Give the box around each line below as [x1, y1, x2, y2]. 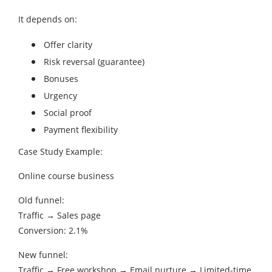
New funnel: [18, 248, 68, 260]
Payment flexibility [44, 123, 118, 135]
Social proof [44, 106, 92, 118]
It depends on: [18, 13, 77, 25]
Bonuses [44, 72, 78, 84]
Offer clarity [44, 38, 92, 50]
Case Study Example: [18, 145, 103, 157]
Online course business [18, 169, 114, 182]
